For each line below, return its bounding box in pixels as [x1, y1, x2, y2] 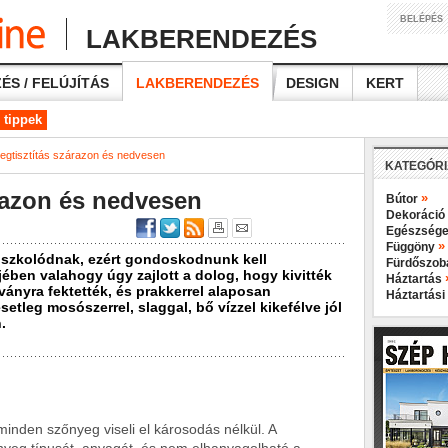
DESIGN [286, 75, 339, 91]
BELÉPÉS [400, 14, 443, 24]
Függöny [386, 240, 438, 254]
